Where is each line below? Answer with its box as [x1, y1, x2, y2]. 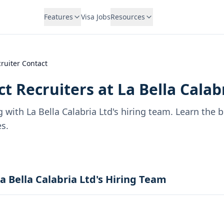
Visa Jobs [80, 12, 110, 21]
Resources [110, 12, 145, 21]
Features [43, 12, 73, 21]
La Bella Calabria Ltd [26, 105, 112, 117]
